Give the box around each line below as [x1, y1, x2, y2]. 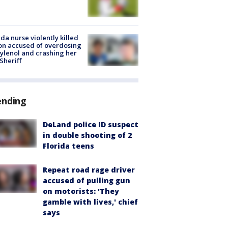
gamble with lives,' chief [43, 196, 138, 207]
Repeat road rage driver [43, 164, 135, 175]
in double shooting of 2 [43, 130, 132, 140]
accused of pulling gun [43, 175, 130, 185]
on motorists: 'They [43, 186, 119, 196]
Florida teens [43, 140, 94, 151]
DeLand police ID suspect [43, 119, 138, 129]
